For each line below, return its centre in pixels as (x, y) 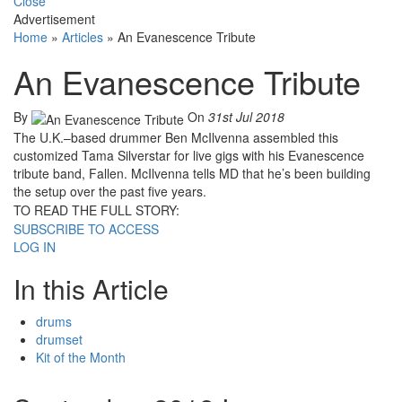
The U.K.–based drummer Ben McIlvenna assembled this (176, 137)
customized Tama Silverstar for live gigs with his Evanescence (189, 155)
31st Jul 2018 (246, 117)
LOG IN (35, 246)
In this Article (91, 288)
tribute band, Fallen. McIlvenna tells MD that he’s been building (192, 173)
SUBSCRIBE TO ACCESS (86, 228)
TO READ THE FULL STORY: (96, 210)
